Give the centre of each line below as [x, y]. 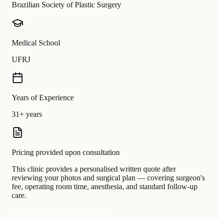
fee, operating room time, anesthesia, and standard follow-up [105, 186]
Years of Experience [43, 98]
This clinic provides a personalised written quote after [94, 169]
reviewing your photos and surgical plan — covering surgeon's [108, 178]
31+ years [27, 114]
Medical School [36, 43]
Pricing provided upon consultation [66, 152]
